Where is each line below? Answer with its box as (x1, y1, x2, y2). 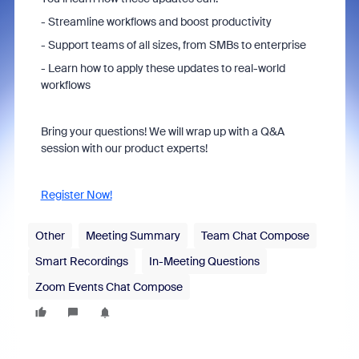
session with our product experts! (40, 141, 208, 155)
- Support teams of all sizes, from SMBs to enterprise (40, 38, 306, 52)
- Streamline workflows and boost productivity (40, 14, 272, 29)
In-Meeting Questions (148, 254, 260, 268)
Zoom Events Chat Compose (34, 280, 183, 294)
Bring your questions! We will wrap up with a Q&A (40, 124, 284, 139)
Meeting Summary (85, 228, 180, 243)
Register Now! (40, 188, 112, 202)
